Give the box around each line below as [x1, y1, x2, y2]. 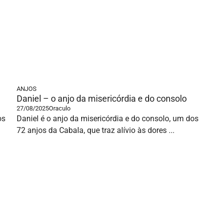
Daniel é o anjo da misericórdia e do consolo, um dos [17, 114, 198, 123]
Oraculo [49, 105, 70, 112]
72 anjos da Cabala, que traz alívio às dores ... [17, 126, 175, 135]
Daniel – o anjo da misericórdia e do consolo [17, 93, 187, 104]
